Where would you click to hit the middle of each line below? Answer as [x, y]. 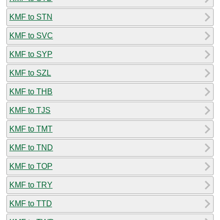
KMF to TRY [31, 185]
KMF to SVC [31, 35]
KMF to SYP [31, 54]
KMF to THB [31, 91]
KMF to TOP [31, 166]
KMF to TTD [31, 203]
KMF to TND [31, 147]
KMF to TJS [30, 110]
